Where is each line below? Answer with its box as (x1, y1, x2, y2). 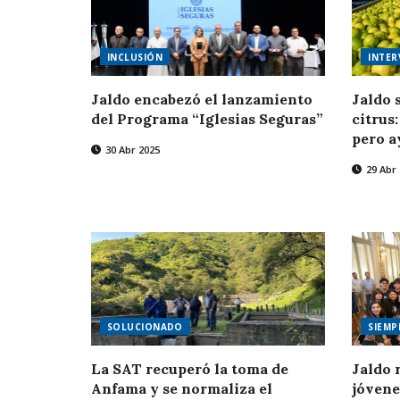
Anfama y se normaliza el (91, 379, 272, 397)
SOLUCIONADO (107, 320, 183, 333)
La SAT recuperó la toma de (91, 359, 288, 378)
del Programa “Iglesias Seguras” (91, 109, 323, 128)
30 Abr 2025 (103, 142, 160, 156)
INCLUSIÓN (107, 50, 162, 63)
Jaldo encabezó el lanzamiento (91, 89, 312, 108)
